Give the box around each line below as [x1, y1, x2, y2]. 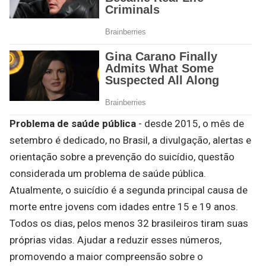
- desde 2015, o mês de [136, 118, 244, 129]
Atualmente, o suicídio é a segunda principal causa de [9, 184, 248, 196]
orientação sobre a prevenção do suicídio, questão [9, 151, 235, 163]
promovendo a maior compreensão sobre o [9, 251, 203, 262]
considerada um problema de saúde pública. [9, 167, 206, 179]
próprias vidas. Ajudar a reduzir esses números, [9, 234, 221, 246]
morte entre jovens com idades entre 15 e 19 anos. [9, 201, 238, 213]
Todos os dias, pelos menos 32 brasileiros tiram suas [9, 217, 248, 229]
